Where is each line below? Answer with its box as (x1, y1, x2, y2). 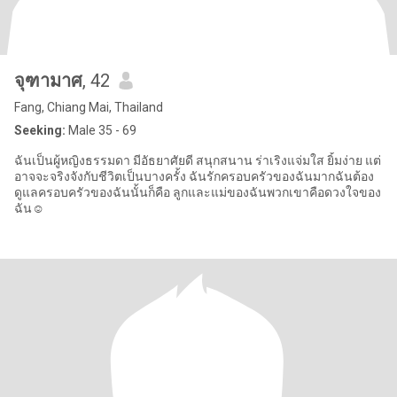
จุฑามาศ (14, 70, 82, 91)
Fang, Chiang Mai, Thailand (14, 100, 163, 114)
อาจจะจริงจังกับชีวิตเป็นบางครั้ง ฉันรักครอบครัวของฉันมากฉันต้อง (14, 169, 374, 183)
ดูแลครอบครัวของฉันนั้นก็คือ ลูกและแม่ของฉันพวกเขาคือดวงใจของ (14, 185, 381, 199)
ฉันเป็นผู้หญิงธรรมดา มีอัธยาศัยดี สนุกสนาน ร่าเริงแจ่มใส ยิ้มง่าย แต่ (14, 153, 381, 167)
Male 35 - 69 (66, 123, 136, 137)
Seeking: (14, 123, 66, 137)
